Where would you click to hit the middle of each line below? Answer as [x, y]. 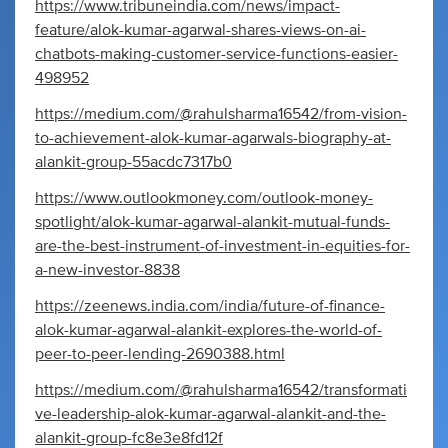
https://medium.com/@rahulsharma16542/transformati [221, 390]
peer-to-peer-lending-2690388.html [160, 354]
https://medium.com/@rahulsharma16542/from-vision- [221, 114]
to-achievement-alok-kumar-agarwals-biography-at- [213, 138]
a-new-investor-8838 [107, 270]
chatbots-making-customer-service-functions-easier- [216, 54]
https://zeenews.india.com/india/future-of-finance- [210, 306]
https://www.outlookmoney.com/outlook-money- [204, 198]
